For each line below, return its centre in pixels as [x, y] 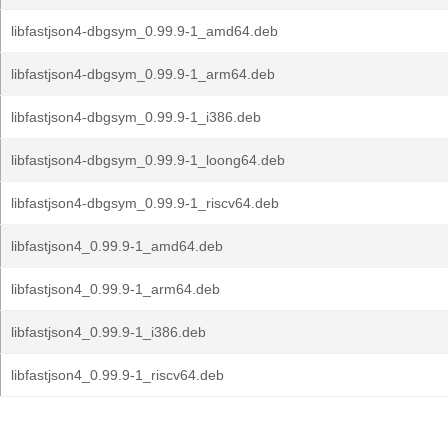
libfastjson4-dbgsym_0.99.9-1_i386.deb [136, 117]
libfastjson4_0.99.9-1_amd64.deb [117, 246]
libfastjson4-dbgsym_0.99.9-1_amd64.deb [144, 31]
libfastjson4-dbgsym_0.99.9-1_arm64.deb [143, 74]
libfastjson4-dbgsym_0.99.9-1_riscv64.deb [145, 203]
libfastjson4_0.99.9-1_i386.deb [108, 332]
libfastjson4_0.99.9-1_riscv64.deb [117, 375]
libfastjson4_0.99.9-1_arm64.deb [115, 289]
